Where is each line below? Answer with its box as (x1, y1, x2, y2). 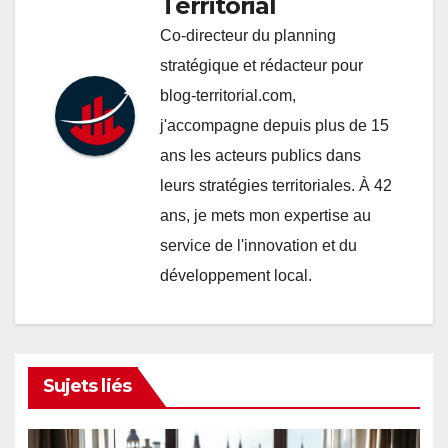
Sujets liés (42, 375, 131, 398)
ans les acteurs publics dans (160, 147, 361, 165)
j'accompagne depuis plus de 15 (160, 117, 389, 135)
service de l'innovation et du (160, 237, 357, 255)
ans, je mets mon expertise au (160, 207, 371, 225)
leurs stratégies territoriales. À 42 (160, 177, 392, 195)
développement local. (160, 267, 312, 285)
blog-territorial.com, (160, 87, 296, 105)
